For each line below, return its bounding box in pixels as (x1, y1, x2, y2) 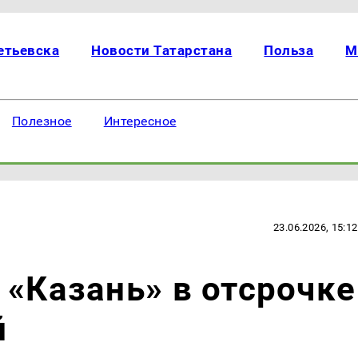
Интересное (103, 113, 177, 129)
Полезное (11, 113, 72, 129)
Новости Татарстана (91, 42, 233, 58)
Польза (264, 42, 314, 58)
